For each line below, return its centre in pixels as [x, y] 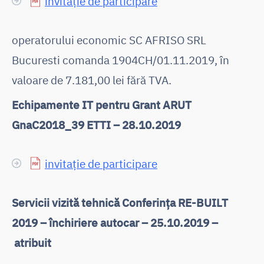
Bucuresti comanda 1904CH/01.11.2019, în [121, 60]
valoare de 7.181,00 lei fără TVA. [92, 80]
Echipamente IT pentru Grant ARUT [102, 104]
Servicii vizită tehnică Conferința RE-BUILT [120, 202]
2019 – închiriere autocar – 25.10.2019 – [115, 222]
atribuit [32, 242]
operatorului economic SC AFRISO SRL [109, 39]
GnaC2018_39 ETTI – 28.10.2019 [96, 124]
